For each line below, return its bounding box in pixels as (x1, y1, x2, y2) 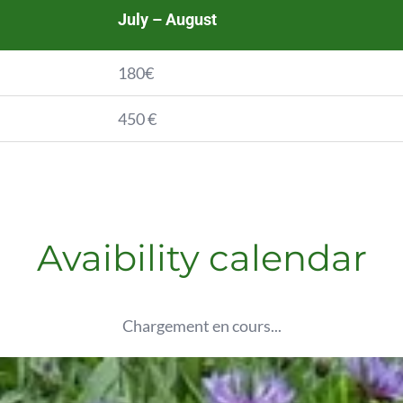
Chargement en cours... (121, 316, 282, 336)
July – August (118, 10, 217, 30)
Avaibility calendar (36, 237, 367, 281)
